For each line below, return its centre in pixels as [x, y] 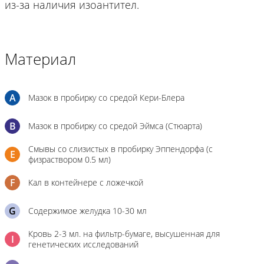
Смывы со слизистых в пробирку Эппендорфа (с [121, 149]
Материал [40, 59]
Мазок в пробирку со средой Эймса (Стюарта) [115, 126]
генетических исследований [83, 244]
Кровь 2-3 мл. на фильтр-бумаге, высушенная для [124, 234]
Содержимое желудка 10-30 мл [88, 211]
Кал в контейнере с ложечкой [86, 182]
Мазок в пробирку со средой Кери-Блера [106, 98]
